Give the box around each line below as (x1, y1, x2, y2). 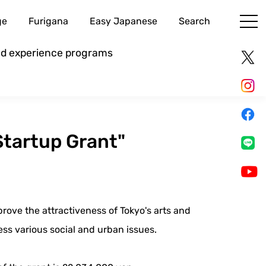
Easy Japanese (89, 15, 157, 27)
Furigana (28, 15, 68, 27)
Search (178, 15, 210, 27)
